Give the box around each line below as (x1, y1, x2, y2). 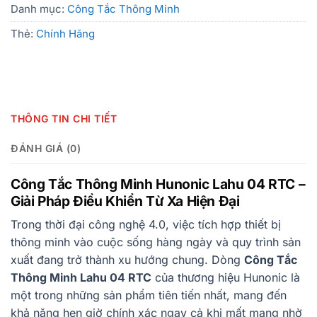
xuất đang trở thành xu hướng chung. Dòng (11, 253, 244, 267)
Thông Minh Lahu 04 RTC (11, 270, 151, 285)
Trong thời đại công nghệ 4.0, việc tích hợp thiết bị (11, 217, 281, 232)
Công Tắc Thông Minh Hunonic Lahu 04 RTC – (11, 175, 306, 192)
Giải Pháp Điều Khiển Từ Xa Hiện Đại (11, 192, 240, 209)
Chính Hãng (36, 26, 95, 40)
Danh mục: (11, 1, 67, 16)
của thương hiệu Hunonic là (151, 270, 300, 285)
